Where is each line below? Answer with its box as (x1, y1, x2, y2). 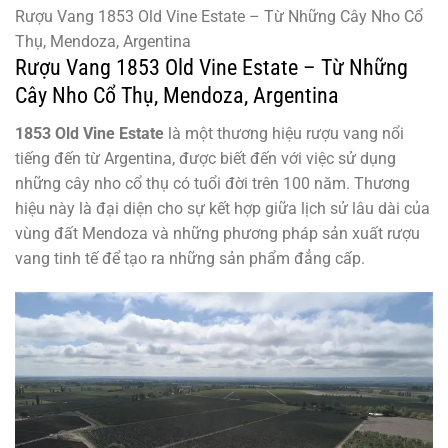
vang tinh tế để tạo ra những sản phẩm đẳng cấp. (15, 249, 365, 269)
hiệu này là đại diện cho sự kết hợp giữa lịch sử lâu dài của (15, 199, 430, 219)
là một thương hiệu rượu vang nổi (164, 124, 404, 144)
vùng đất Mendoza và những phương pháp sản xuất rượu (15, 224, 420, 244)
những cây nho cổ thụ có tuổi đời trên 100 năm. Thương (15, 174, 410, 194)
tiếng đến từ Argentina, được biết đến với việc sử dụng (15, 149, 396, 169)
